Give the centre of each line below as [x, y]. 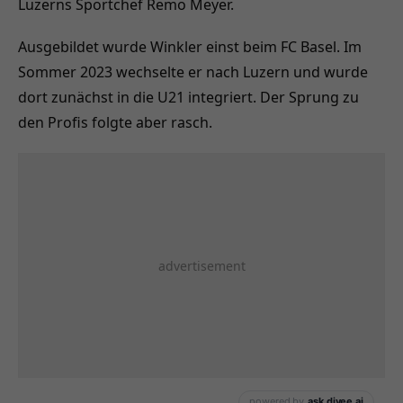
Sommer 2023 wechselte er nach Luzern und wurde [193, 72]
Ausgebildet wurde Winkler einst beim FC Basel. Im [190, 47]
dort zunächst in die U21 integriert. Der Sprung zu [188, 98]
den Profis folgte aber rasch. [115, 123]
